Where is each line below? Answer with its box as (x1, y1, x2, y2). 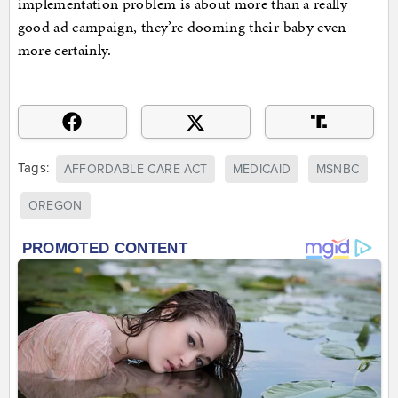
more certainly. (17, 39, 112, 61)
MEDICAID (232, 161, 291, 177)
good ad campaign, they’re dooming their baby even (17, 16, 346, 38)
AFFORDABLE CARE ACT (63, 161, 208, 177)
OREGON (28, 198, 83, 214)
